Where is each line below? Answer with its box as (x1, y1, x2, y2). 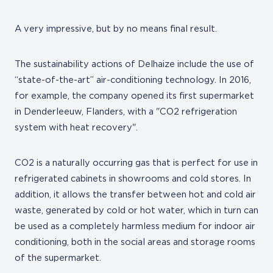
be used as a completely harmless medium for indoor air (15, 222, 255, 231)
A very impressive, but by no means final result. (15, 24, 217, 34)
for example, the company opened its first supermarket (15, 91, 254, 101)
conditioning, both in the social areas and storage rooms (15, 238, 255, 247)
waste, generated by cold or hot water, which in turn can (15, 206, 258, 215)
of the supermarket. (15, 253, 101, 263)
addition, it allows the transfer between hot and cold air (15, 190, 256, 199)
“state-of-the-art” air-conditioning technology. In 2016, (15, 76, 251, 85)
